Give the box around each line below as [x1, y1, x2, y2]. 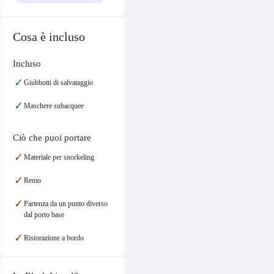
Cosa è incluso [13, 30, 85, 44]
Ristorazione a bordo [24, 233, 84, 242]
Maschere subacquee [24, 102, 84, 111]
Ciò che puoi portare [13, 133, 91, 143]
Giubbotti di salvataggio [24, 78, 93, 87]
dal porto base [24, 210, 64, 219]
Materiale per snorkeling [24, 152, 94, 161]
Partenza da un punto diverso [24, 199, 108, 208]
